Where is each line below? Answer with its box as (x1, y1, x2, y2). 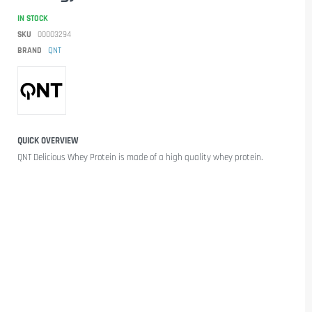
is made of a (118, 151, 164, 163)
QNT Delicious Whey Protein (17, 151, 116, 163)
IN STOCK (17, 13, 48, 24)
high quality (166, 151, 211, 163)
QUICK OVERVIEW (17, 134, 78, 146)
